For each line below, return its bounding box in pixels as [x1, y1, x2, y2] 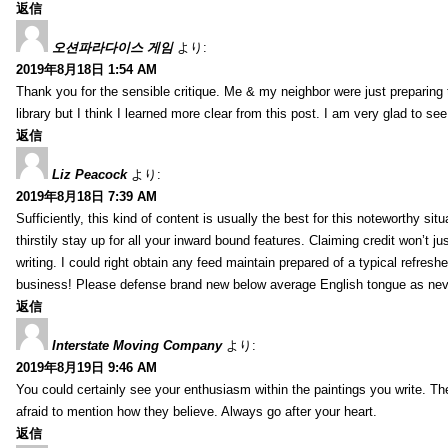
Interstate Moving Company [52, 337, 222, 353]
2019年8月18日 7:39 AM [16, 188, 157, 204]
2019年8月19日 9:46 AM [16, 359, 157, 375]
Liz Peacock [52, 166, 127, 182]
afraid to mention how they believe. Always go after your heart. [16, 403, 377, 419]
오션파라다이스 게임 [52, 39, 173, 55]
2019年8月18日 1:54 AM [16, 61, 157, 77]
